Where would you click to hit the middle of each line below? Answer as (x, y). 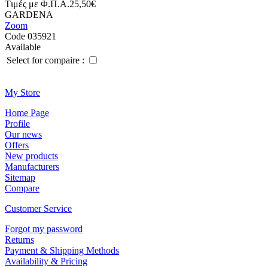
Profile (17, 124)
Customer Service (38, 208)
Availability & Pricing (46, 261)
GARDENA (29, 15)
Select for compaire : (45, 60)
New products (31, 156)
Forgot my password (44, 229)
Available (23, 47)
